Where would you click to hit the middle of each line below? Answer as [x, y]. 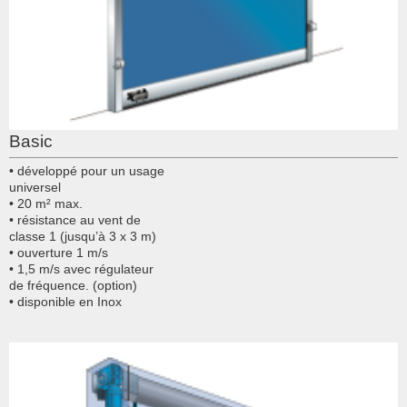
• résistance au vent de [75, 219]
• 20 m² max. [46, 203]
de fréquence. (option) [73, 285]
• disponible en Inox [65, 301]
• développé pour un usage [87, 170]
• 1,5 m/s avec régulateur [81, 268]
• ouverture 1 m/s [59, 252]
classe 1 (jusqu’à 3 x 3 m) [83, 236]
